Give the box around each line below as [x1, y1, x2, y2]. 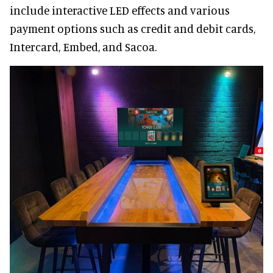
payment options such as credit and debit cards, [10, 21, 255, 36]
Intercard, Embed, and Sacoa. [10, 40, 157, 54]
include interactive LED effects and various [10, 3, 230, 18]
